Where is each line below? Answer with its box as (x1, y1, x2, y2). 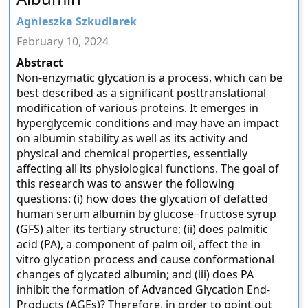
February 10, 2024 (16, 34, 109, 49)
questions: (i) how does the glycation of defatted (16, 191, 269, 206)
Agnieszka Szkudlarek (16, 14, 137, 29)
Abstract (16, 55, 64, 70)
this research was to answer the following (16, 176, 235, 191)
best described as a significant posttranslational (16, 85, 267, 100)
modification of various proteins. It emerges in (16, 100, 259, 115)
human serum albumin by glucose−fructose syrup (16, 206, 277, 221)
